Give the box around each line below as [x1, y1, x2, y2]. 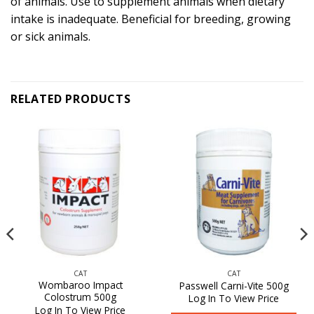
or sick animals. [11, 28, 90, 44]
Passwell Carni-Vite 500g [179, 279, 289, 293]
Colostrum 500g [44, 290, 116, 304]
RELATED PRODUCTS [11, 90, 131, 107]
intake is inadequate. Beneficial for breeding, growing [11, 11, 291, 27]
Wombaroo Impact [38, 278, 123, 292]
